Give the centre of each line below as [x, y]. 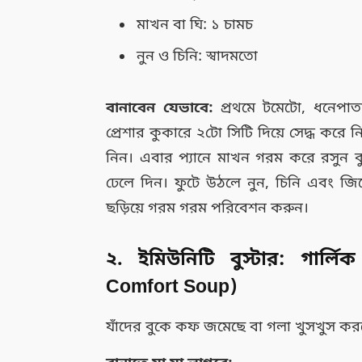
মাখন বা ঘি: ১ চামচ [195, 25]
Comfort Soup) [173, 287]
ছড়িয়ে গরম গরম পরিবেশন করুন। [208, 208]
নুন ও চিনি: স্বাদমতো [198, 57]
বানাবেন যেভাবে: [160, 108]
